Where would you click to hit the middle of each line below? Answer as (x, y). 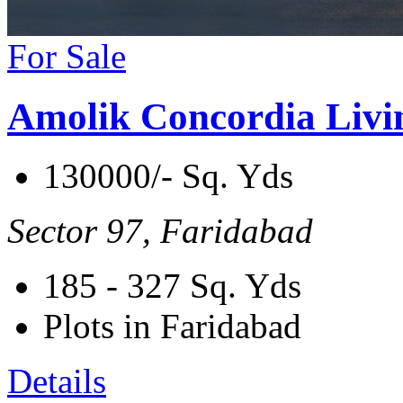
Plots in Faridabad (172, 327)
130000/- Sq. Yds (168, 176)
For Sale (67, 56)
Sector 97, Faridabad (160, 231)
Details (57, 381)
